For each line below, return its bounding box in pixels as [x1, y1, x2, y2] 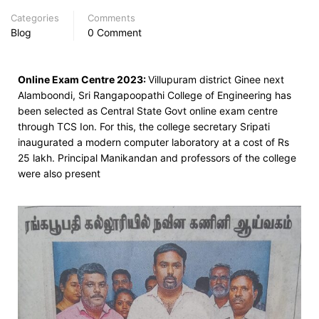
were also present [18, 167, 100, 179]
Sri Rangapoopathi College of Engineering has [78, 88, 291, 101]
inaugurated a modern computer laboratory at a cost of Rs [18, 135, 289, 148]
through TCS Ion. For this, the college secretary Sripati [18, 120, 270, 132]
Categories [11, 11, 59, 23]
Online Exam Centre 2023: [18, 73, 148, 85]
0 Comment [88, 26, 142, 38]
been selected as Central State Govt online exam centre [18, 104, 278, 117]
